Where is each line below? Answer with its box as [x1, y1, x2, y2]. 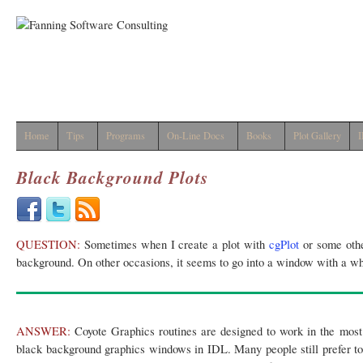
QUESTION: [16, 237, 80, 252]
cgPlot [268, 237, 299, 252]
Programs [106, 129, 145, 143]
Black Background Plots [16, 165, 208, 190]
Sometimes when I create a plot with [80, 237, 269, 252]
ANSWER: [16, 323, 70, 339]
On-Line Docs [167, 129, 224, 143]
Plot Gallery [293, 129, 341, 143]
